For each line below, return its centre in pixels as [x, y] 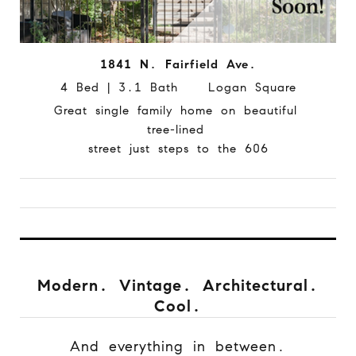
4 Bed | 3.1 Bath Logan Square [178, 87]
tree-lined [178, 129]
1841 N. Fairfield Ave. [178, 64]
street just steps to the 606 [178, 148]
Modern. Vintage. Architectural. [178, 285]
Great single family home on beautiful [178, 110]
